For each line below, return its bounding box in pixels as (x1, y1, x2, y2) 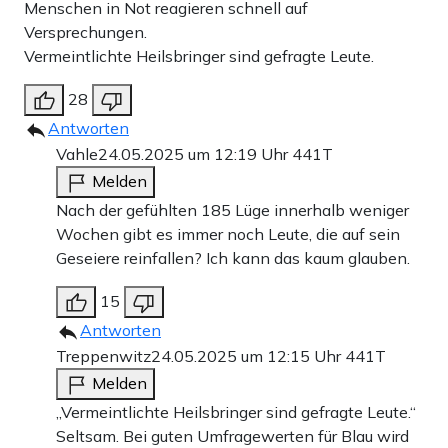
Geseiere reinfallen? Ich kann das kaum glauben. (56, 247, 410, 268)
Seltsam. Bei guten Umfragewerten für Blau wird (56, 425, 409, 446)
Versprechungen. (24, 21, 147, 42)
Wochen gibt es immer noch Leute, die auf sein (56, 223, 400, 244)
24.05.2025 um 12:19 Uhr (98, 143, 292, 164)
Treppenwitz (56, 345, 151, 366)
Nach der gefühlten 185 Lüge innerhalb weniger (56, 199, 409, 220)
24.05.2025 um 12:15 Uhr (151, 345, 345, 366)
